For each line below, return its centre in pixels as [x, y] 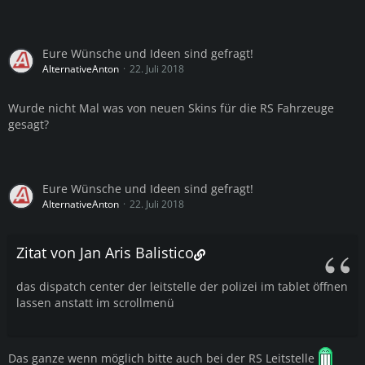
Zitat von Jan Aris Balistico [105, 253]
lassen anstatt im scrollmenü [95, 303]
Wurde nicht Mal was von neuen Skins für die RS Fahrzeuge [171, 108]
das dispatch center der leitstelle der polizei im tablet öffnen [182, 287]
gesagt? [29, 125]
